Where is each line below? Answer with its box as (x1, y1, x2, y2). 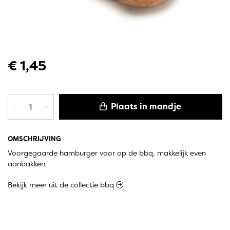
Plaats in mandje (109, 101, 182, 112)
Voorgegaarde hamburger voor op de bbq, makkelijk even (8, 148, 206, 158)
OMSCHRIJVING (8, 135, 61, 144)
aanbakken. (8, 159, 47, 169)
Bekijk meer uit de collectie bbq (8, 180, 116, 190)
